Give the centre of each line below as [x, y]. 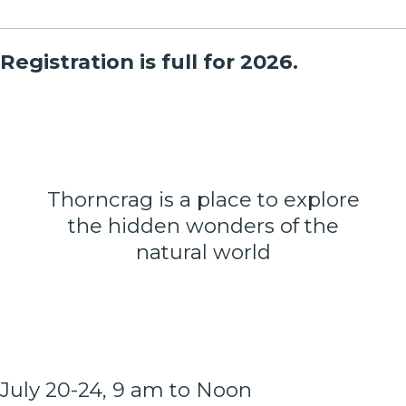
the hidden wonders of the [203, 226]
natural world [203, 252]
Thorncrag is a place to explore [203, 200]
